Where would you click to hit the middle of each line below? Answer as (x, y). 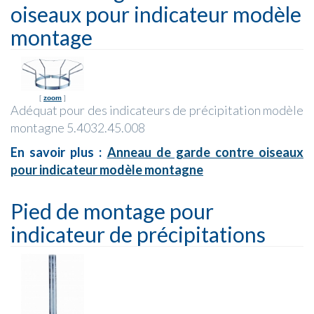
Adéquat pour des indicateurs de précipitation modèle (157, 110)
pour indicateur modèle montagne (107, 169)
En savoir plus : (59, 152)
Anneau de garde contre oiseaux (205, 152)
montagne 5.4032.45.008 (78, 127)
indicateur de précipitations (138, 234)
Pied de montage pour (112, 211)
